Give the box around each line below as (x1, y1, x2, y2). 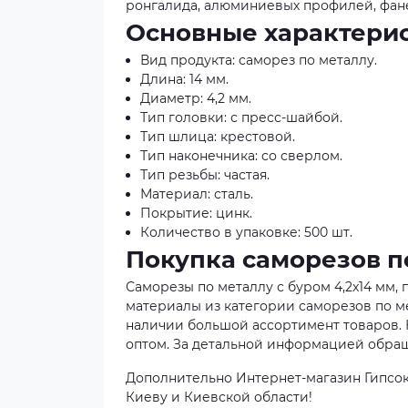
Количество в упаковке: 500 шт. (140, 224, 352, 240)
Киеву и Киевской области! (126, 389, 312, 405)
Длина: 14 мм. (140, 71, 229, 87)
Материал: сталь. (140, 186, 253, 202)
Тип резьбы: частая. (140, 167, 270, 183)
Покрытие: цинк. (140, 205, 252, 221)
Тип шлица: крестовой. (140, 128, 295, 145)
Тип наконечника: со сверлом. (140, 148, 342, 164)
